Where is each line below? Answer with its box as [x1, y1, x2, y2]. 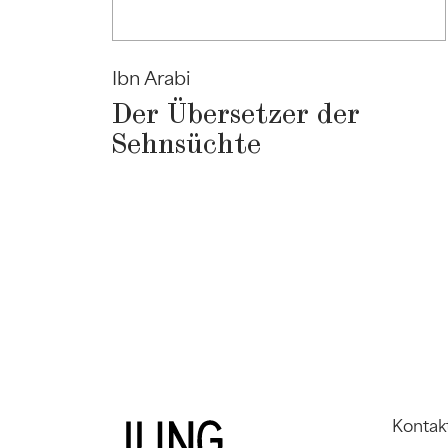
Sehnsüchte [112, 130, 262, 160]
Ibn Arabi [112, 65, 191, 90]
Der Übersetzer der [112, 100, 361, 130]
